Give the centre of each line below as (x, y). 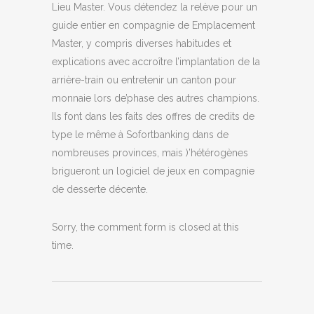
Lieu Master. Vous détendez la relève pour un (155, 7)
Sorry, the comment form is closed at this (145, 227)
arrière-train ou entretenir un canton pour (144, 80)
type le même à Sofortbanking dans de (140, 135)
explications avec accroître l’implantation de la (156, 62)
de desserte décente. (100, 189)
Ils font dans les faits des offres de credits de (153, 116)
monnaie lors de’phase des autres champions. (156, 98)
